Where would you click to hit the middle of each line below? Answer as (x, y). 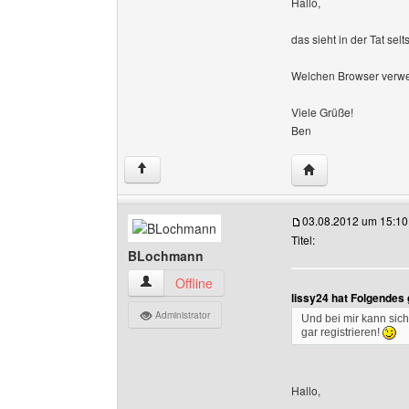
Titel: (303, 240)
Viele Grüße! (322, 112)
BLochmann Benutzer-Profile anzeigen (250, 282)
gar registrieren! (342, 332)
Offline (194, 283)
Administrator (181, 315)
